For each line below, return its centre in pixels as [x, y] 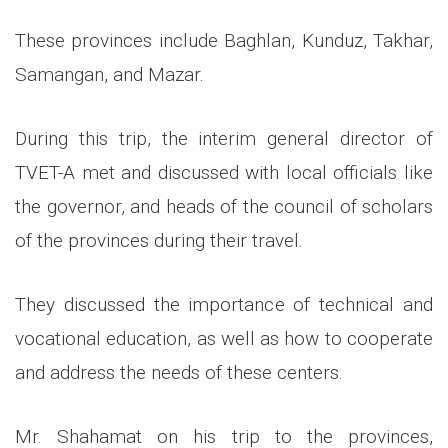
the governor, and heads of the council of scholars [224, 207]
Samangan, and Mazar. [109, 75]
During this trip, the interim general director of [224, 139]
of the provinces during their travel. [159, 241]
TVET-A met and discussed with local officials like [224, 173]
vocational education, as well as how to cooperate [224, 339]
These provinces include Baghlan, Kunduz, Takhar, [224, 41]
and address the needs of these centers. [179, 373]
